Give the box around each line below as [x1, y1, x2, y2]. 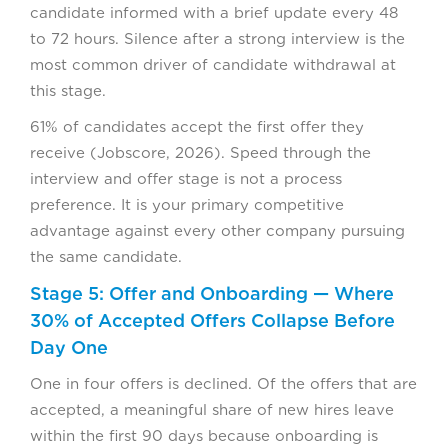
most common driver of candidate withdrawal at [30, 56, 396, 75]
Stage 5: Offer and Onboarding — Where [30, 283, 394, 305]
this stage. [30, 82, 106, 101]
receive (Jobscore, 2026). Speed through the [30, 144, 371, 163]
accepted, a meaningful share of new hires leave [30, 401, 394, 420]
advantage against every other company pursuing [30, 222, 405, 241]
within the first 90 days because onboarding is [30, 427, 378, 446]
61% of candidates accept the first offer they [30, 118, 364, 137]
